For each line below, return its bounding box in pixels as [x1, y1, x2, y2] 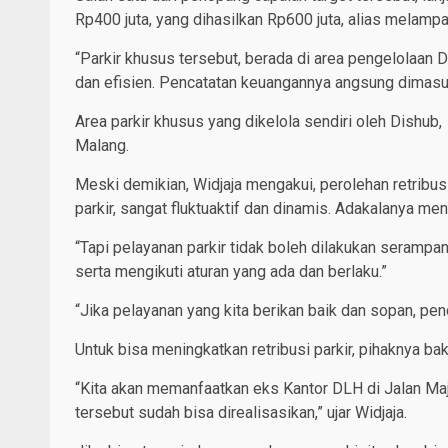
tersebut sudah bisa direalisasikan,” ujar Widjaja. [75, 402, 407, 422]
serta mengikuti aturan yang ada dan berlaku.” [75, 261, 387, 281]
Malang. [75, 135, 129, 155]
